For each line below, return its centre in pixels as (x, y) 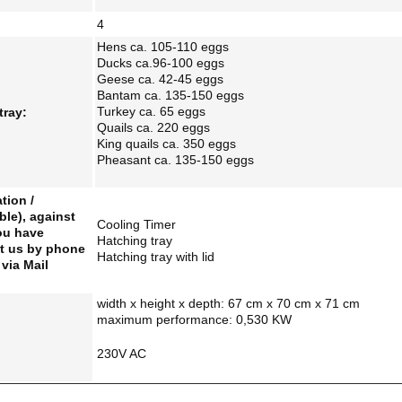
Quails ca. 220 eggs (153, 127)
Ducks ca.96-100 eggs (161, 63)
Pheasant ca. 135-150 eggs (175, 160)
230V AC (122, 354)
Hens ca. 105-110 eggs (163, 47)
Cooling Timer (136, 224)
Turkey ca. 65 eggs (151, 111)
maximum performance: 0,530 (184, 319)
